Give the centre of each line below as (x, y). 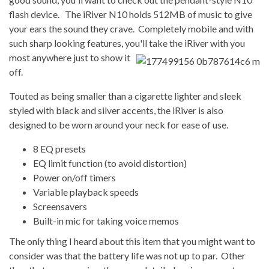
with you (228, 43)
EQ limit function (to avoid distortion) (110, 163)
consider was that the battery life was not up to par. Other (127, 255)
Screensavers (60, 206)
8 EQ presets (59, 149)
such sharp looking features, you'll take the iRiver (110, 43)
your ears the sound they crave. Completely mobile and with (131, 29)
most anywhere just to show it (70, 57)
